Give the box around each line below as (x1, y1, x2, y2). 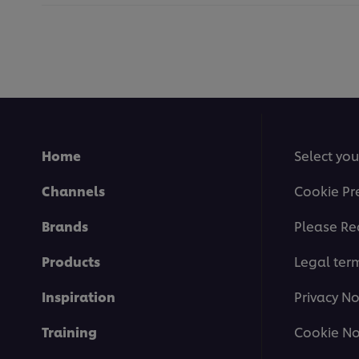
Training (42, 322, 97, 341)
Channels (42, 181, 105, 200)
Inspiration (42, 287, 115, 306)
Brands (42, 216, 88, 236)
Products (42, 252, 100, 271)
